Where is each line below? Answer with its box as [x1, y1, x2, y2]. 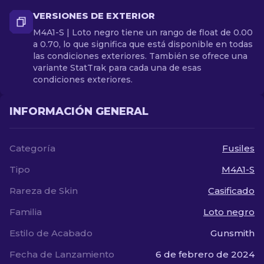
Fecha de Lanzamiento [9, 249, 114, 260]
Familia [9, 206, 42, 217]
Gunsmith [210, 227, 255, 239]
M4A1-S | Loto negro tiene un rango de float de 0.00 [33, 27, 253, 38]
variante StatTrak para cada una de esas [33, 62, 202, 73]
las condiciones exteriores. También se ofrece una [33, 51, 247, 61]
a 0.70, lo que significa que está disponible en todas [33, 39, 253, 49]
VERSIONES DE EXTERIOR [33, 10, 155, 21]
